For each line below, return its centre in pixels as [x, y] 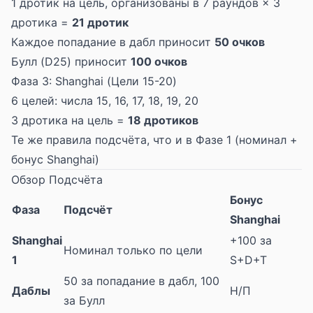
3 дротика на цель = [70, 120]
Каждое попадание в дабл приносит [113, 42]
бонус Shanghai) [55, 159]
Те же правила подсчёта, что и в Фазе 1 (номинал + [154, 140]
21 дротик [100, 22]
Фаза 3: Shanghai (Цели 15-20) [94, 81]
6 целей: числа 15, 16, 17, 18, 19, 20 [105, 101]
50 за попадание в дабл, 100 [141, 281]
